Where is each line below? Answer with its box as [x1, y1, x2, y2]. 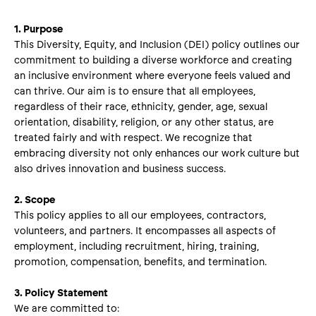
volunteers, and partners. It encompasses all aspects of [14, 225, 276, 237]
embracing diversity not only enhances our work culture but [14, 147, 300, 159]
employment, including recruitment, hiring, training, [14, 241, 259, 253]
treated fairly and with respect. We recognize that [14, 132, 253, 144]
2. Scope [14, 194, 55, 206]
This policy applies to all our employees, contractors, [14, 209, 266, 221]
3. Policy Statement [14, 287, 108, 299]
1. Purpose [14, 23, 63, 35]
